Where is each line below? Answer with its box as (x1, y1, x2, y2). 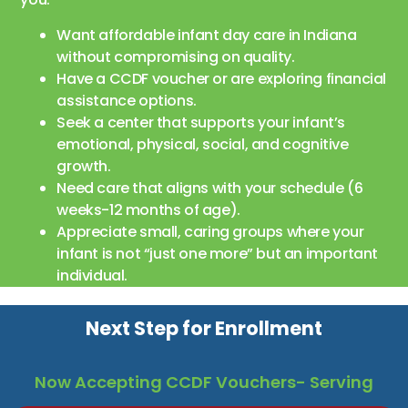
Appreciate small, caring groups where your (56, 220, 364, 242)
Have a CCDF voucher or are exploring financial (56, 67, 386, 89)
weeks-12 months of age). (56, 199, 240, 220)
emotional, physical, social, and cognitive (56, 133, 349, 155)
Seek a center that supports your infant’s (56, 111, 345, 133)
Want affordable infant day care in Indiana (56, 24, 357, 46)
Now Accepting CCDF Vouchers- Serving (35, 370, 373, 393)
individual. (56, 264, 127, 286)
